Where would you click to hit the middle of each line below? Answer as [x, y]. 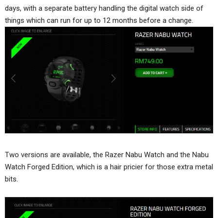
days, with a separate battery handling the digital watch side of [104, 8]
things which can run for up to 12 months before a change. [99, 20]
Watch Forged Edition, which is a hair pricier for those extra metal [109, 167]
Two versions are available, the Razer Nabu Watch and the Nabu [107, 154]
